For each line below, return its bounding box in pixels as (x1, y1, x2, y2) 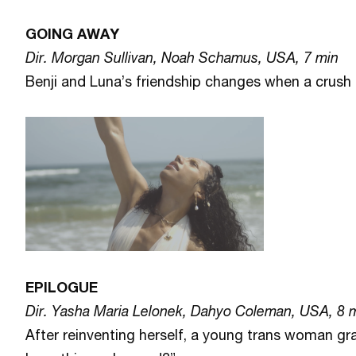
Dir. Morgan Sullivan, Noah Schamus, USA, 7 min (25, 48, 339, 66)
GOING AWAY (25, 25, 120, 42)
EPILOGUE (25, 278, 99, 296)
